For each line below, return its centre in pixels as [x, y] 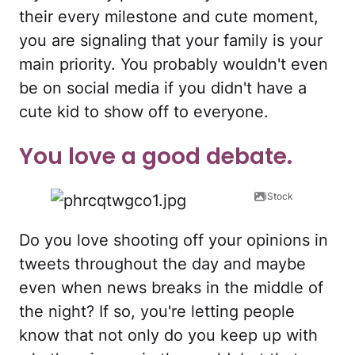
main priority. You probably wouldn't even [174, 65]
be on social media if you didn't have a [163, 88]
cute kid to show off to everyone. [144, 112]
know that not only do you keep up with [168, 335]
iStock [279, 196]
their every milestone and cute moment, [169, 17]
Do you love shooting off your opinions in [174, 240]
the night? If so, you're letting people [157, 311]
